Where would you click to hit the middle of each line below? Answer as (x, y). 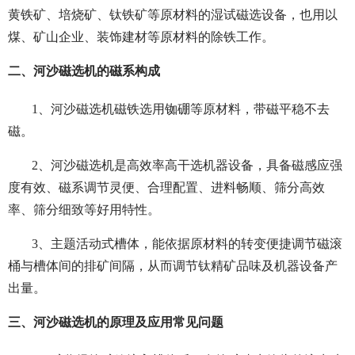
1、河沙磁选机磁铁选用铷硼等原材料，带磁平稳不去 (181, 109)
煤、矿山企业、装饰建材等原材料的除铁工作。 (141, 37)
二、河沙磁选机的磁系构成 (84, 71)
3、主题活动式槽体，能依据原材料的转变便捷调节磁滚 (187, 244)
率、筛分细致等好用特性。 (84, 210)
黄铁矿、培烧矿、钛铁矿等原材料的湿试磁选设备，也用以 (173, 15)
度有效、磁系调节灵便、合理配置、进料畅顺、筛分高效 (166, 188)
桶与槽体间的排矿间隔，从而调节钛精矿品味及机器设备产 (173, 266)
